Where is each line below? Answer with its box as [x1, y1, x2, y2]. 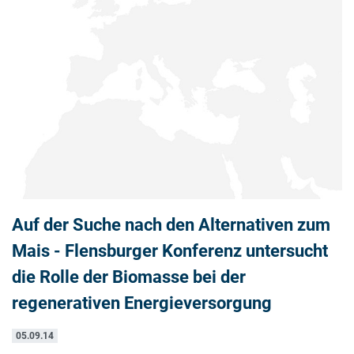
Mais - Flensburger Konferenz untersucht [12, 240, 328, 262]
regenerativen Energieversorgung [12, 292, 272, 314]
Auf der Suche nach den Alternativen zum [12, 214, 330, 235]
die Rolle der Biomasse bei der [12, 266, 246, 288]
